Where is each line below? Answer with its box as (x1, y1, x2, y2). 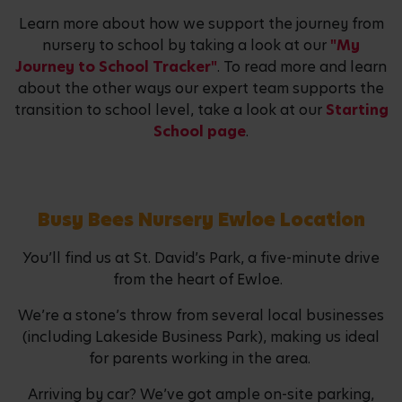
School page (153, 121, 246, 143)
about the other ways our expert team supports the (18, 78, 384, 100)
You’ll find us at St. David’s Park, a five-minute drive (22, 248, 380, 269)
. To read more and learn (217, 57, 387, 78)
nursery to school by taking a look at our (42, 35, 330, 57)
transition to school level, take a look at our (13, 100, 326, 121)
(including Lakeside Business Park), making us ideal (22, 327, 380, 348)
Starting (325, 100, 389, 121)
